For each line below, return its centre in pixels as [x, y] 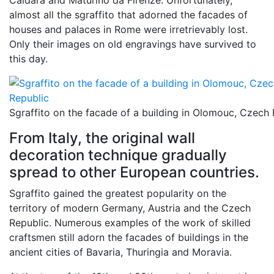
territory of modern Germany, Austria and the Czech [130, 208]
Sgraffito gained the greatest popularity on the [118, 194]
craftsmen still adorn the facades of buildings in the [129, 238]
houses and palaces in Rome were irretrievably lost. [128, 30]
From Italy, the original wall [102, 138]
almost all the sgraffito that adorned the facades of [128, 15]
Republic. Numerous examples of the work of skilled [130, 223]
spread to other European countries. [134, 172]
